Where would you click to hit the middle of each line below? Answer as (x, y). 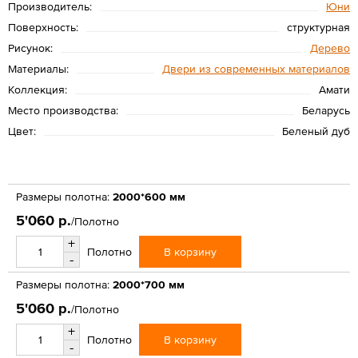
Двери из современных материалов (256, 68)
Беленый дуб (316, 131)
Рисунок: (30, 48)
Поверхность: (43, 27)
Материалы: (38, 68)
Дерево (330, 48)
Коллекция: (38, 89)
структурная (318, 27)
